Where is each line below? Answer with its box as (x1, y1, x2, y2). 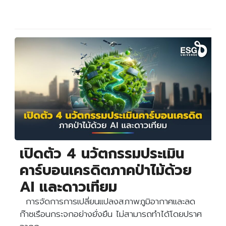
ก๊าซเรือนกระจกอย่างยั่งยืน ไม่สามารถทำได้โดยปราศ (20, 207, 202, 220)
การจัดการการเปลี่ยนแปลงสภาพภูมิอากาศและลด (20, 194, 195, 208)
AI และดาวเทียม (20, 176, 117, 198)
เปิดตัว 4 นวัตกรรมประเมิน (20, 142, 184, 164)
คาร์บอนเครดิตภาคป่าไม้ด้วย (20, 159, 192, 181)
